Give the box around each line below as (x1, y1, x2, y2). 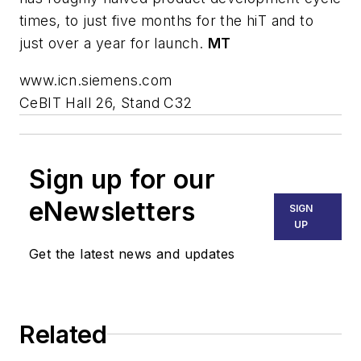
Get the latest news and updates (29, 245, 235, 262)
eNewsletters (29, 195, 196, 227)
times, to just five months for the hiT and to (19, 12, 313, 30)
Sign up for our (29, 163, 215, 195)
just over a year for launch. (19, 35, 208, 52)
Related (19, 319, 107, 349)
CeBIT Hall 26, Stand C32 (19, 93, 193, 111)
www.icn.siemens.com (19, 71, 172, 89)
